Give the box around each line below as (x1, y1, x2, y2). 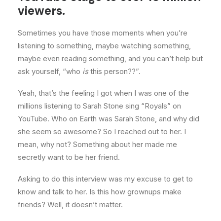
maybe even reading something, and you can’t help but (18, 54, 203, 63)
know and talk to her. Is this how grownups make (18, 187, 182, 196)
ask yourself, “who (18, 67, 82, 76)
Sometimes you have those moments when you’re (18, 28, 187, 37)
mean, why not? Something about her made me (18, 140, 177, 149)
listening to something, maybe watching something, (18, 41, 191, 50)
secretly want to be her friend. (18, 152, 120, 162)
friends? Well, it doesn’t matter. (18, 200, 123, 209)
